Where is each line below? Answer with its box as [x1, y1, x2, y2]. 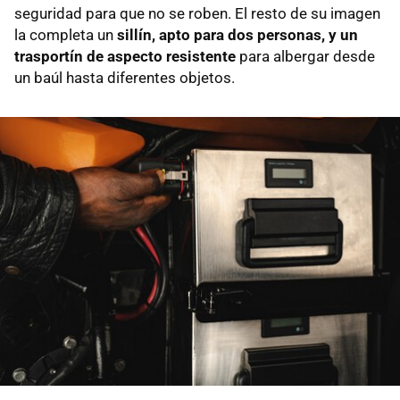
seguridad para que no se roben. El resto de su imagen [14, 4, 380, 23]
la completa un [14, 26, 117, 45]
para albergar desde [236, 47, 375, 66]
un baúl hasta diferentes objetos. [14, 69, 235, 87]
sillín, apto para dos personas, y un [117, 26, 358, 45]
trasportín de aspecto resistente [14, 47, 236, 66]
